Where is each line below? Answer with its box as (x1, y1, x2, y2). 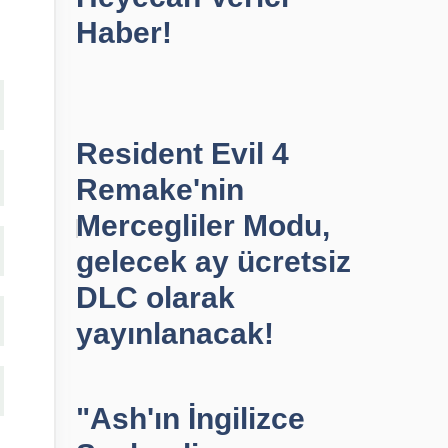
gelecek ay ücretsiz (76, 245, 351, 278)
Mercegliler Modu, (76, 209, 330, 242)
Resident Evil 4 (76, 137, 289, 170)
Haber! (76, 16, 172, 49)
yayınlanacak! (76, 317, 274, 350)
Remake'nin (76, 173, 244, 206)
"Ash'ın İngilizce (76, 402, 305, 435)
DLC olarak (76, 281, 235, 314)
